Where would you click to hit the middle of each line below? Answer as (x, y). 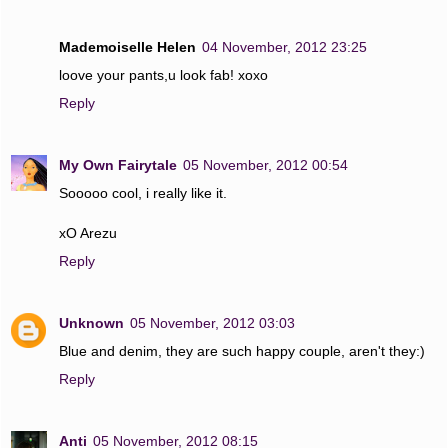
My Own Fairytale (118, 165)
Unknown (91, 323)
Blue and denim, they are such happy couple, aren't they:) (242, 351)
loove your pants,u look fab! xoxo (163, 75)
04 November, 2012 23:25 (284, 47)
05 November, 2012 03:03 (212, 323)
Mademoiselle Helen (127, 47)
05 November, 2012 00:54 (265, 165)
